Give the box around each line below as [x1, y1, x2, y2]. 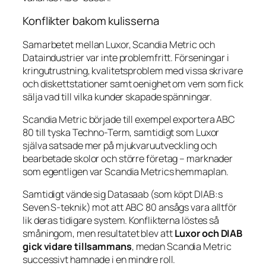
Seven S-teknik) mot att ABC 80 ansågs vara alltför [23, 201, 237, 214]
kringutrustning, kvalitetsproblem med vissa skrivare [23, 64, 243, 77]
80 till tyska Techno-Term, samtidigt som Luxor [23, 126, 220, 140]
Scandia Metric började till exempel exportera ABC [23, 113, 236, 126]
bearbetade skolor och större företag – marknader [23, 152, 233, 166]
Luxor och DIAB [174, 227, 243, 240]
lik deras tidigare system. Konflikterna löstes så [23, 214, 220, 227]
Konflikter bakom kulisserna [23, 13, 160, 29]
